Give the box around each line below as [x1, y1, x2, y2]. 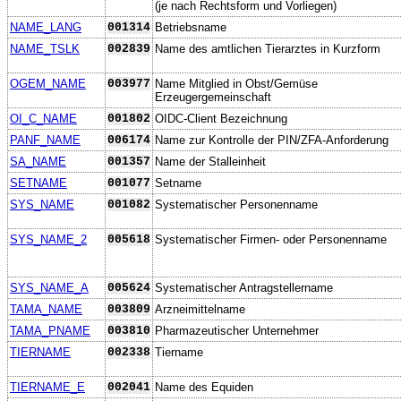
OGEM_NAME [10, 76, 86, 90]
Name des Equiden [155, 380, 253, 394]
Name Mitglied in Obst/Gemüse [155, 76, 318, 90]
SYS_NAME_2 [10, 232, 87, 246]
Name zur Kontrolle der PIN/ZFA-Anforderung [155, 132, 388, 147]
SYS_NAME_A [10, 280, 89, 294]
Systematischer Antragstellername [155, 280, 333, 294]
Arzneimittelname [155, 302, 245, 316]
